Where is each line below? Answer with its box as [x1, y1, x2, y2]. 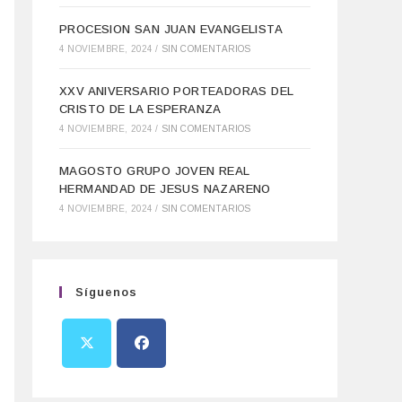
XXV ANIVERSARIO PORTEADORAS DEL [59, 84, 294, 98]
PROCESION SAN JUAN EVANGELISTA [59, 22, 283, 36]
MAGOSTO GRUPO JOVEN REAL [59, 164, 250, 178]
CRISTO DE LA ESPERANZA [59, 102, 222, 116]
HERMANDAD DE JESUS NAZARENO [59, 182, 271, 196]
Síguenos [75, 285, 137, 299]
